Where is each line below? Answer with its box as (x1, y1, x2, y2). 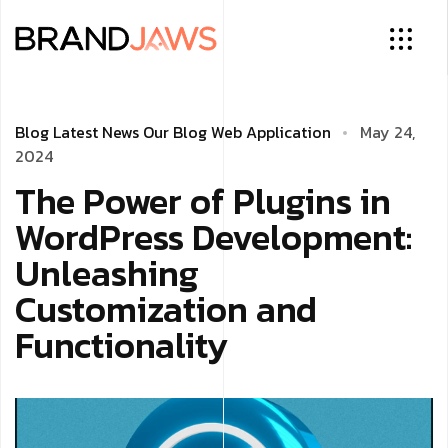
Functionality (15, 318, 228, 372)
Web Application (211, 120, 331, 144)
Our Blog (143, 120, 207, 144)
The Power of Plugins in (15, 174, 391, 228)
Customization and (15, 282, 317, 336)
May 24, (360, 120, 415, 144)
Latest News (53, 120, 139, 144)
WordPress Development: (15, 210, 412, 264)
